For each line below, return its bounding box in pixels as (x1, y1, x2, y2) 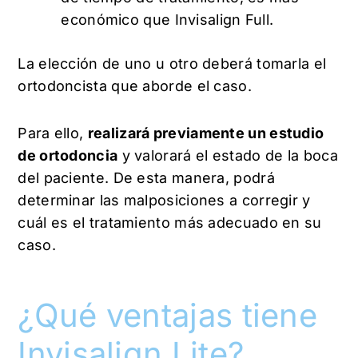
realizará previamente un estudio (87, 125, 324, 142)
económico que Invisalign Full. (61, 10, 278, 28)
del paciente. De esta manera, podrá (18, 169, 275, 187)
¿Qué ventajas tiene (18, 296, 318, 336)
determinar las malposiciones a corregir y (18, 192, 311, 209)
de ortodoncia (18, 147, 118, 165)
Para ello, (18, 125, 88, 142)
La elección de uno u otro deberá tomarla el (18, 54, 327, 72)
